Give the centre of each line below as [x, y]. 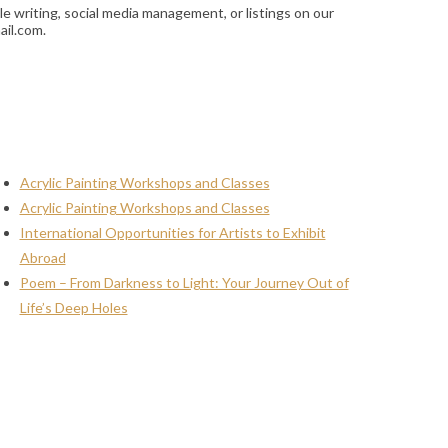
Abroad [42, 258]
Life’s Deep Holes [73, 308]
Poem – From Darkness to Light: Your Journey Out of [184, 283]
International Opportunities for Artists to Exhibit [172, 233]
